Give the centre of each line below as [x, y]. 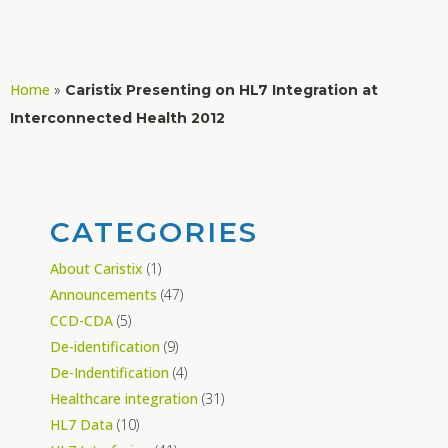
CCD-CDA [81, 320]
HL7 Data [81, 424]
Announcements [103, 294]
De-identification [105, 346]
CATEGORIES [154, 231]
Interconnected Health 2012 [117, 117]
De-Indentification [109, 372]
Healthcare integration [124, 398]
